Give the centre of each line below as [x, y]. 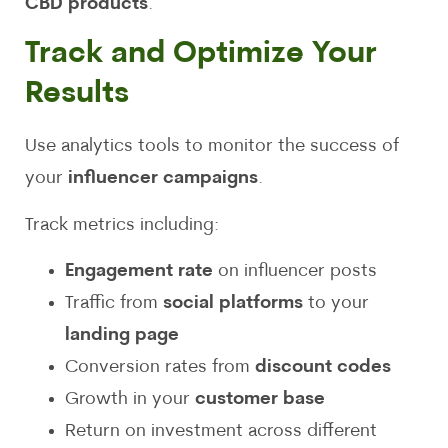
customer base [260, 400]
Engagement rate [139, 272]
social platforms [233, 304]
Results [77, 95]
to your [336, 304]
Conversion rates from [160, 368]
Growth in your [130, 400]
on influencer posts [295, 272]
